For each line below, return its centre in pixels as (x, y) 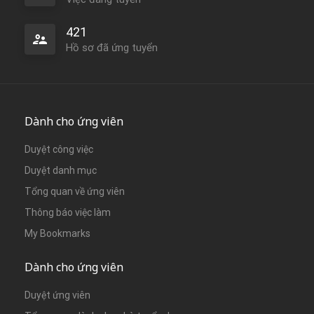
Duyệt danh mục (61, 170)
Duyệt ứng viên (57, 295)
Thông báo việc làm (68, 212)
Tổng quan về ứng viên (75, 191)
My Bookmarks (57, 233)
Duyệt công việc (59, 149)
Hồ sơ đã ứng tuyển (112, 47)
